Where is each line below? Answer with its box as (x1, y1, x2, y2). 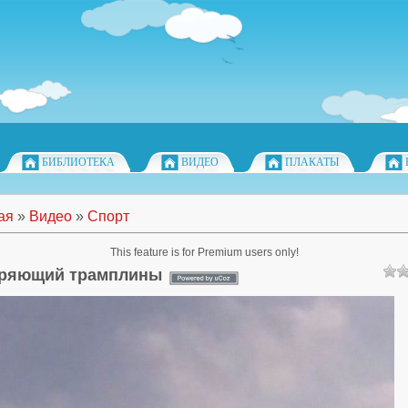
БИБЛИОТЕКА (42, 156, 115, 168)
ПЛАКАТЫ (285, 156, 339, 168)
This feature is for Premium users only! (109, 246, 299, 259)
